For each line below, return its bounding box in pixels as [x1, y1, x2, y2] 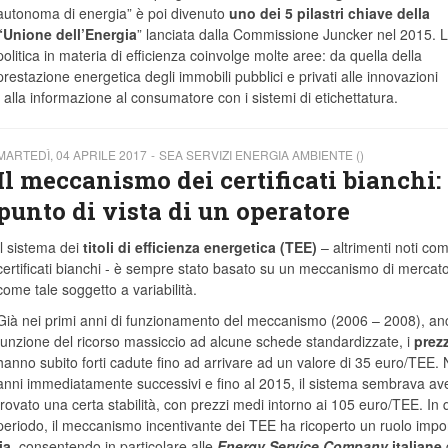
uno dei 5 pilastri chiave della [228, 3, 430, 23]
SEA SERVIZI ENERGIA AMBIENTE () [158, 146, 364, 163]
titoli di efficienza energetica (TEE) [82, 237, 317, 257]
